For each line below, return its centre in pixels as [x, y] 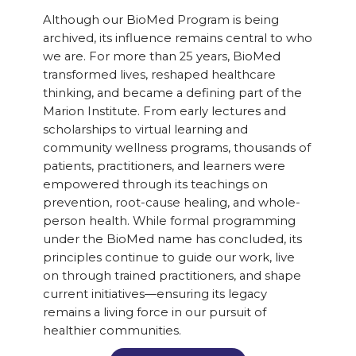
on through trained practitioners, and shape [172, 276]
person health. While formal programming [169, 221]
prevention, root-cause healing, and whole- [171, 203]
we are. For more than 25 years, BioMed [161, 57]
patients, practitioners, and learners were [164, 166]
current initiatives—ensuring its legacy [155, 294]
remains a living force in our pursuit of [154, 313]
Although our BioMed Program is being [161, 20]
